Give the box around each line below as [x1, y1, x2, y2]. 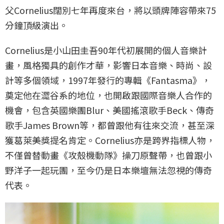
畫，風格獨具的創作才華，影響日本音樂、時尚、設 [5, 58, 212, 72]
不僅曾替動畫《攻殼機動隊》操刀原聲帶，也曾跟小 [5, 148, 212, 162]
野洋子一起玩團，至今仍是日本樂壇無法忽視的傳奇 [5, 163, 212, 177]
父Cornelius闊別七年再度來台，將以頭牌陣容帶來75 [5, 3, 216, 17]
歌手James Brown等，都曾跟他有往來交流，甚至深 [5, 118, 214, 132]
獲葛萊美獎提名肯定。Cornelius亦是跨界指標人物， [5, 133, 215, 147]
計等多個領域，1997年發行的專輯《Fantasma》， [5, 73, 210, 87]
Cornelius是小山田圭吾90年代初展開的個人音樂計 [5, 43, 207, 57]
